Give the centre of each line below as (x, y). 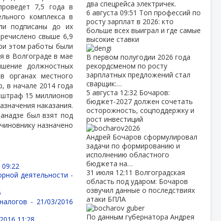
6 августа (103, 13)
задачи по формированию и (133, 146)
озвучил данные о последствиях (140, 190)
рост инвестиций (114, 119)
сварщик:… (104, 84)
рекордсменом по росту (127, 66)
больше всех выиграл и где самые (143, 30)
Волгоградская (160, 172)
